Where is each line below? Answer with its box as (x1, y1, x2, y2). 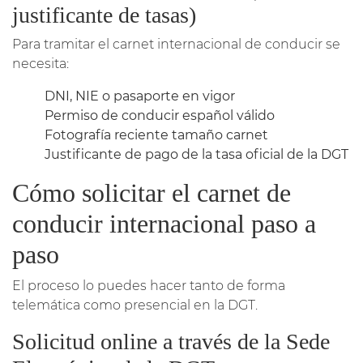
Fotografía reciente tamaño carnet (45, 126, 268, 143)
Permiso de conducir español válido (45, 107, 275, 123)
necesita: (12, 55, 69, 71)
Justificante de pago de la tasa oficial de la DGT (45, 146, 348, 162)
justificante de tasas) (12, 2, 196, 28)
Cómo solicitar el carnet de (12, 177, 291, 207)
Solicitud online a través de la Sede (12, 328, 330, 354)
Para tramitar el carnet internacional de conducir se (12, 36, 340, 52)
